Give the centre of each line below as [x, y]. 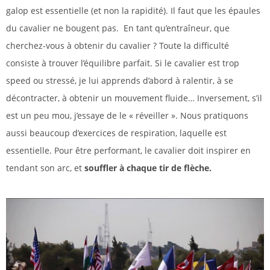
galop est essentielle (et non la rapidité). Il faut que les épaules [133, 11]
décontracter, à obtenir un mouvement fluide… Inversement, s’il [134, 98]
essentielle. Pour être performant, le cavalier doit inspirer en [128, 151]
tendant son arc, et [45, 168]
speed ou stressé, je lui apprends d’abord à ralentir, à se [120, 81]
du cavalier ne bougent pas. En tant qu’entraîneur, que [118, 28]
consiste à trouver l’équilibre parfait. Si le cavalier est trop [123, 63]
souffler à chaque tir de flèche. [148, 168]
